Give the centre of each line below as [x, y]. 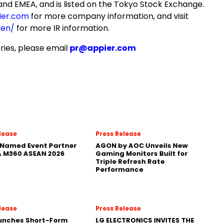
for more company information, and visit [109, 16]
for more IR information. [62, 28]
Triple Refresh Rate [130, 162]
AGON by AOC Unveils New [142, 146]
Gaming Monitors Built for [142, 154]
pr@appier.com [103, 48]
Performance [119, 169]
